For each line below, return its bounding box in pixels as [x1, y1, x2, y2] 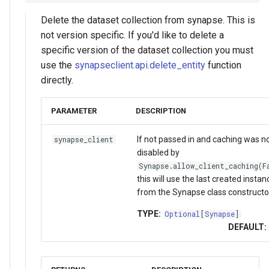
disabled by [136, 148, 180, 158]
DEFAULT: [228, 222, 267, 232]
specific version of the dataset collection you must [41, 44, 253, 56]
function [205, 59, 241, 71]
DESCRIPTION [136, 106, 186, 116]
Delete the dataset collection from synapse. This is [41, 14, 255, 26]
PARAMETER [51, 106, 97, 116]
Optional [165, 210, 200, 219]
